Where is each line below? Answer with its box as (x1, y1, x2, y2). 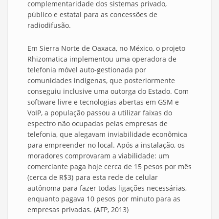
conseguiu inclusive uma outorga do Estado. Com (27, 87, 189, 96)
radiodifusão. (27, 21, 71, 30)
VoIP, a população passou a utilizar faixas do (27, 108, 172, 118)
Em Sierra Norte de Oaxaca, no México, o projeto (27, 44, 185, 53)
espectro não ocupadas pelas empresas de (27, 119, 168, 129)
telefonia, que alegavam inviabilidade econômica (27, 130, 187, 139)
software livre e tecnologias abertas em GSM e (27, 97, 179, 107)
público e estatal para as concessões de (27, 10, 157, 20)
